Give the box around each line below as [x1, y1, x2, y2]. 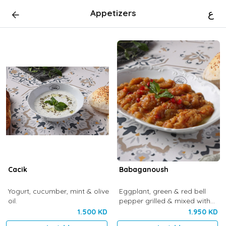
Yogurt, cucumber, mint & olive [8, 187, 109, 196]
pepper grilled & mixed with [119, 196, 210, 205]
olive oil [119, 206, 144, 215]
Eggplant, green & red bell [119, 187, 206, 196]
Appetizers [90, 8, 136, 18]
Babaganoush [119, 165, 168, 174]
